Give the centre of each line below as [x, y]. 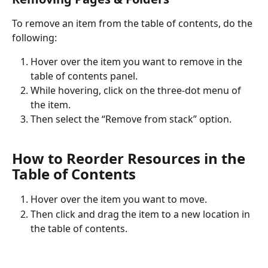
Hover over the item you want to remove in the [138, 62]
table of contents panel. [84, 76]
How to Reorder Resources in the [130, 159]
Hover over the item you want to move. [119, 200]
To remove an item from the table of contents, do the [133, 24]
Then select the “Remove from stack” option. [131, 119]
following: [34, 38]
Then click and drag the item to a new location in [141, 214]
